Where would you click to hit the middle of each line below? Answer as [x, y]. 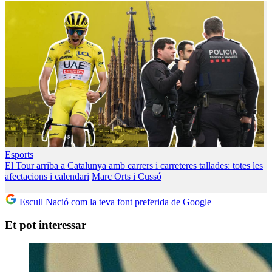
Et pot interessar [46, 225]
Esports [19, 154]
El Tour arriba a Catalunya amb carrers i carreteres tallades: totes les [134, 165]
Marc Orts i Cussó [127, 176]
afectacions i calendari [47, 176]
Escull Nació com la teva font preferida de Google [114, 202]
